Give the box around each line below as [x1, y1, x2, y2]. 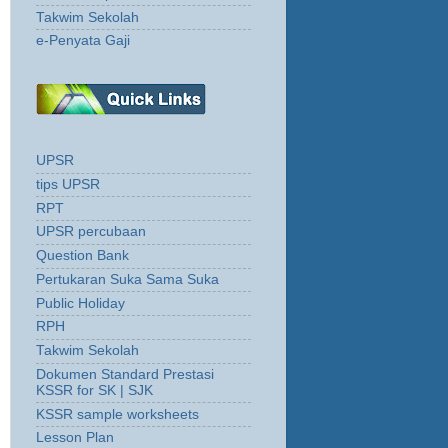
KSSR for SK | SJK [36, 382, 153, 398]
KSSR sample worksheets [36, 406, 199, 422]
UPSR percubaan [36, 224, 146, 240]
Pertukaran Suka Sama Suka [36, 271, 219, 287]
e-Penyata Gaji [36, 33, 130, 49]
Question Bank [36, 248, 129, 264]
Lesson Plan [36, 430, 114, 446]
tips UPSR [36, 176, 100, 192]
